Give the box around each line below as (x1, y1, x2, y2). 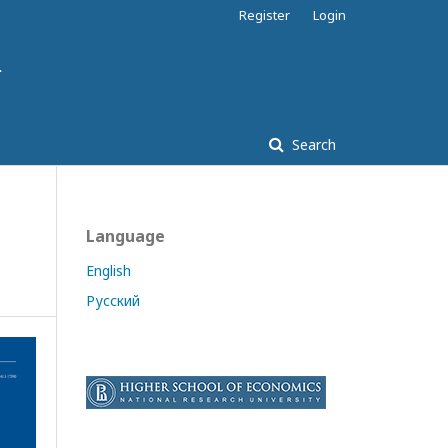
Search (288, 135, 336, 154)
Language (86, 225, 165, 247)
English (86, 261, 131, 280)
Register (239, 6, 290, 24)
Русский (86, 291, 140, 310)
